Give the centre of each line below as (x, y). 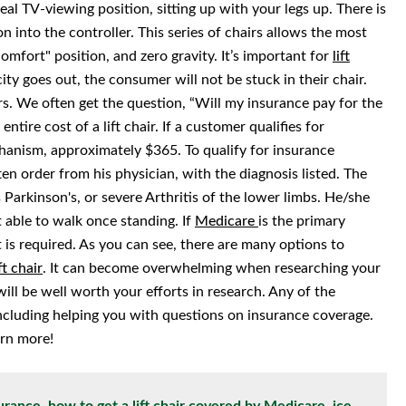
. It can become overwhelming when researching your (212, 269)
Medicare (227, 222)
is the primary (302, 222)
